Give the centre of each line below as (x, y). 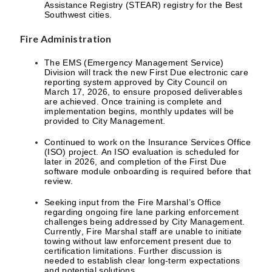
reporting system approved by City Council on (136, 82)
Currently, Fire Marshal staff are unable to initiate (143, 231)
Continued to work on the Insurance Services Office (148, 142)
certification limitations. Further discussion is (133, 251)
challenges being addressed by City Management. (145, 222)
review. (59, 181)
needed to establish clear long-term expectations (142, 260)
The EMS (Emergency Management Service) (134, 63)
